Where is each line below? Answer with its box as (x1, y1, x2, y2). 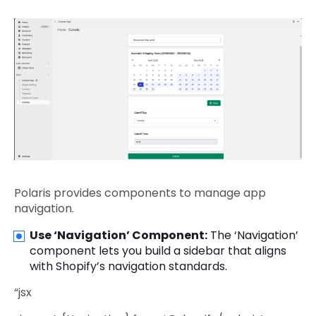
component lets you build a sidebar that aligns (30, 242, 286, 259)
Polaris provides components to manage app (14, 184, 266, 201)
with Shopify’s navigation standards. (30, 257, 227, 274)
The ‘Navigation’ (207, 226, 298, 243)
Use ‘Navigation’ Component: (30, 226, 207, 243)
